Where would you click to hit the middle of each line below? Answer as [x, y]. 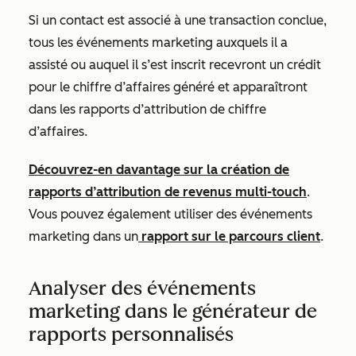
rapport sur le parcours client [229, 236]
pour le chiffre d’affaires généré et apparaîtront [168, 87]
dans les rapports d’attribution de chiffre [147, 109]
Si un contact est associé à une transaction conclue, [178, 20]
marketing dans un [83, 236]
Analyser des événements [142, 288]
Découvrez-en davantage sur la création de [159, 169]
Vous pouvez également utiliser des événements [170, 214]
